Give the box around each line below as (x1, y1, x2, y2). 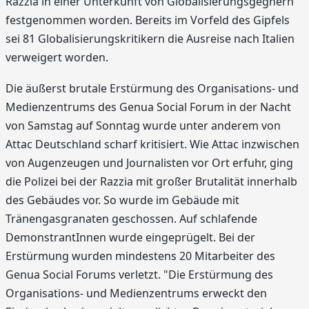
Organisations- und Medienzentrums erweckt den (6, 286, 267, 301)
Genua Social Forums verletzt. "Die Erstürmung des (6, 267, 273, 283)
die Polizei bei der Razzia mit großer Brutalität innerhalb (6, 174, 297, 190)
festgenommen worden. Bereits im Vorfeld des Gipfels (6, 12, 290, 28)
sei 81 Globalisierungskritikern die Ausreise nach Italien (6, 30, 295, 46)
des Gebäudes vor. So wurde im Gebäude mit (6, 192, 239, 208)
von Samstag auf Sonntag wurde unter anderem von (6, 118, 281, 134)
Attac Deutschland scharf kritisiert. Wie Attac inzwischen (6, 137, 299, 152)
